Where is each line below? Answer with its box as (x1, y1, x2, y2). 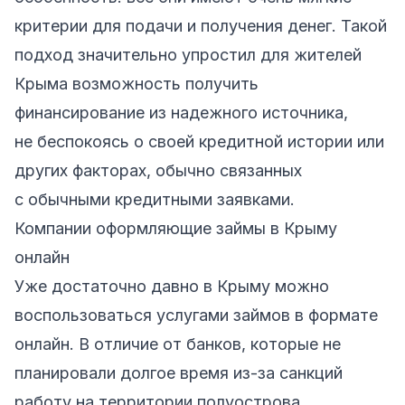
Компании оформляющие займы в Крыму (14, 218, 337, 238)
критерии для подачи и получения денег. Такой (14, 15, 387, 35)
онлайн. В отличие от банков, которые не (14, 334, 341, 353)
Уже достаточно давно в (14, 276, 217, 296)
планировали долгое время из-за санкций (14, 363, 343, 382)
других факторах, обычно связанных (14, 160, 302, 180)
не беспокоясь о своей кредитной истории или (14, 131, 384, 151)
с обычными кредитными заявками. (14, 189, 295, 209)
